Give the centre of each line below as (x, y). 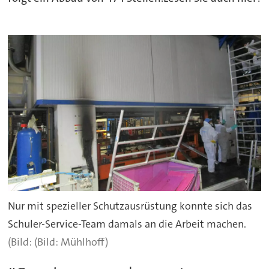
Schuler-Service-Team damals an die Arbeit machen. (127, 224)
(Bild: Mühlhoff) (71, 242)
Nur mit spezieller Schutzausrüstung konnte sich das (130, 206)
